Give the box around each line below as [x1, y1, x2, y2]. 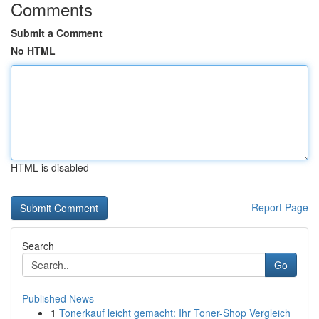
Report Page [251, 200, 308, 214]
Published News [22, 291, 94, 305]
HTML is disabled [11, 160, 89, 174]
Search [22, 239, 54, 253]
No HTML [11, 43, 56, 58]
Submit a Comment [11, 26, 103, 40]
